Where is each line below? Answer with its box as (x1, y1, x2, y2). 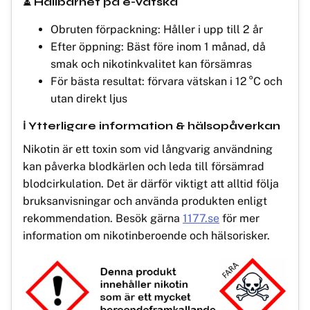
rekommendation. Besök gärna (23, 211, 183, 225)
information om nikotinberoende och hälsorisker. (23, 228, 270, 242)
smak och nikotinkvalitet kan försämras (51, 57, 252, 71)
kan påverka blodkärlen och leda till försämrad (23, 159, 264, 173)
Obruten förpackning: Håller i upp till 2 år (51, 22, 263, 36)
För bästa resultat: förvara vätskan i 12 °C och (51, 74, 282, 88)
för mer (219, 211, 259, 225)
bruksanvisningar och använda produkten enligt (23, 194, 267, 208)
